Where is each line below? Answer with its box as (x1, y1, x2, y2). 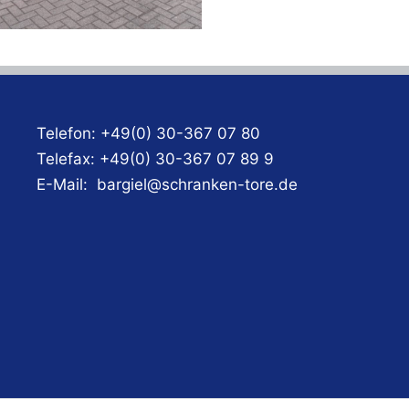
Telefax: (37, 150, 100, 168)
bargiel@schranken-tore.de (97, 175, 298, 194)
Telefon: (37, 124, 100, 142)
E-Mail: (37, 175, 97, 194)
